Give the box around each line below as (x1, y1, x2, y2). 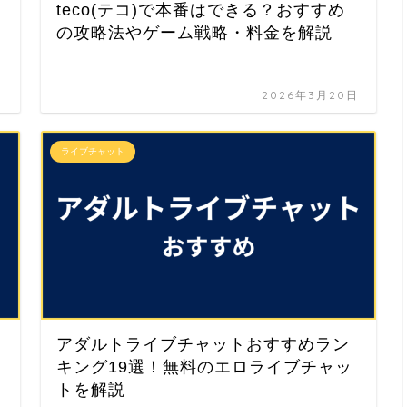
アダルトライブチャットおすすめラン (56, 334, 351, 353)
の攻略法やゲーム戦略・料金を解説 (56, 24, 333, 43)
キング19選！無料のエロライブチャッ (56, 357, 353, 376)
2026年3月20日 (262, 88, 360, 103)
